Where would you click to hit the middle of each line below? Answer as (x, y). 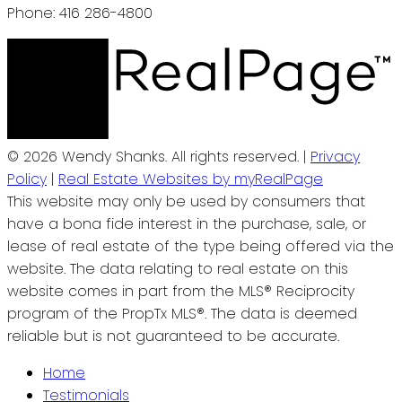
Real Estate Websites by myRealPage (191, 179)
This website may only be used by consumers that (186, 202)
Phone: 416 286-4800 (80, 13)
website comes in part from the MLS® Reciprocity (181, 292)
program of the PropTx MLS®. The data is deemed (182, 314)
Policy (27, 179)
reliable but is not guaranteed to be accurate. (173, 336)
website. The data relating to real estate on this (178, 269)
